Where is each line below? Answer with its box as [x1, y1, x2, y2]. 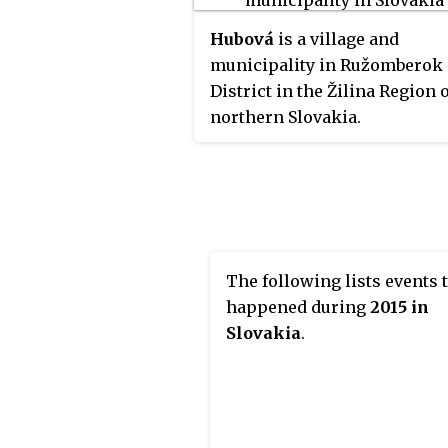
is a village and [274, 28, 399, 49]
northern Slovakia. [210, 106, 361, 127]
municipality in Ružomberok [210, 54, 443, 75]
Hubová [210, 28, 274, 49]
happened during [226, 296, 370, 317]
